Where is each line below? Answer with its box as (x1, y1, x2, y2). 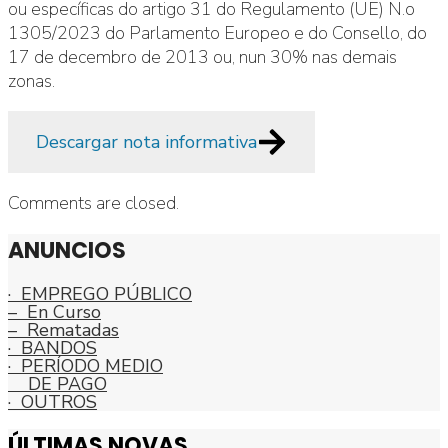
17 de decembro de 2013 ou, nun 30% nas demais (8, 45, 397, 70)
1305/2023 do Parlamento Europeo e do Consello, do (8, 21, 427, 46)
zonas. (8, 69, 55, 94)
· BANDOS (8, 335, 97, 360)
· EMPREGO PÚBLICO (8, 281, 192, 306)
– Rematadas (8, 317, 119, 342)
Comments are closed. (8, 191, 179, 216)
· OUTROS (8, 389, 97, 414)
